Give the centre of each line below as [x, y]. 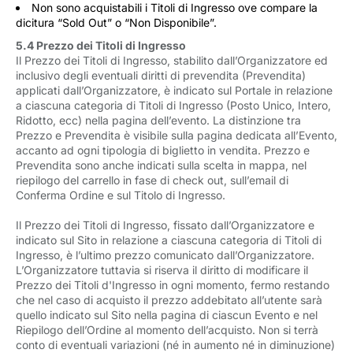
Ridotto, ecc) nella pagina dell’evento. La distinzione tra [158, 120]
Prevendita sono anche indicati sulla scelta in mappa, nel [161, 165]
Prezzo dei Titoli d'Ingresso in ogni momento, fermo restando [173, 285]
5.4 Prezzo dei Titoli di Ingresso [101, 45]
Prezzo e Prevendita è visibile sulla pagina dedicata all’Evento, [176, 135]
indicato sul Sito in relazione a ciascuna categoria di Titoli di [169, 240]
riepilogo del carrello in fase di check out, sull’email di [152, 180]
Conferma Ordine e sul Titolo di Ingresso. [122, 195]
